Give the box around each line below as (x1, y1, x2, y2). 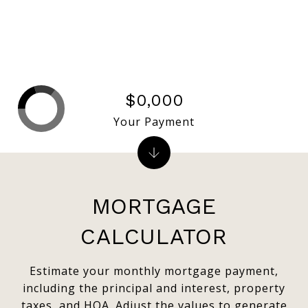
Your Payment (113, 113, 195, 129)
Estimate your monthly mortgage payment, (30, 263, 278, 278)
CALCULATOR (80, 223, 228, 250)
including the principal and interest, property (23, 280, 285, 296)
